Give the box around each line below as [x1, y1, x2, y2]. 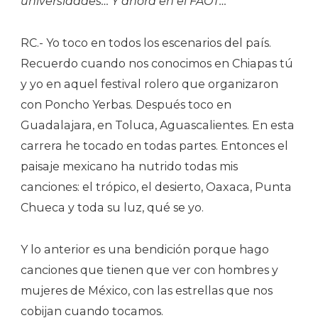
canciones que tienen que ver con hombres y [21, 263, 278, 277]
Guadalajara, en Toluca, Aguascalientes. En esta [21, 118, 295, 132]
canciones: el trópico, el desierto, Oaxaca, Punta [21, 180, 292, 194]
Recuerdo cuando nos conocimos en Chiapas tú [21, 56, 293, 70]
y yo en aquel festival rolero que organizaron [21, 77, 278, 91]
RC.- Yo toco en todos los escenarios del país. [21, 35, 271, 50]
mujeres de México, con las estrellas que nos [21, 283, 273, 297]
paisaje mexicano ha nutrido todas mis [21, 159, 238, 173]
